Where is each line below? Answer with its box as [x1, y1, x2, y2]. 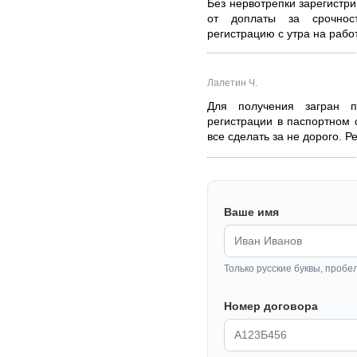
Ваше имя [224, 206, 279, 219]
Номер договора [224, 300, 318, 313]
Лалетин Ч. [207, 77, 257, 89]
